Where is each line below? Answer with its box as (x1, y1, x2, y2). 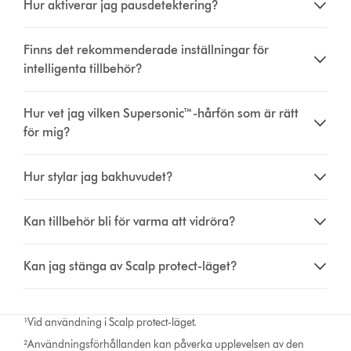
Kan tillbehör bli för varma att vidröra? (24, 214, 237, 230)
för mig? (24, 125, 71, 140)
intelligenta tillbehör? (24, 61, 143, 77)
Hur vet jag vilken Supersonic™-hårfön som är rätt (24, 106, 299, 121)
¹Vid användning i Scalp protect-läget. (24, 316, 197, 330)
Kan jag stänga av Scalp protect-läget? (24, 259, 238, 274)
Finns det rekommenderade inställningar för (24, 42, 270, 58)
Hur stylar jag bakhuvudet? (24, 169, 174, 185)
